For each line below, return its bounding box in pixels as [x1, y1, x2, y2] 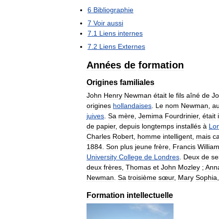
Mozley [178, 163, 200, 171]
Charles [87, 132, 110, 140]
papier [96, 122, 115, 130]
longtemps [142, 122, 174, 130]
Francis [173, 142, 196, 151]
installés [176, 122, 201, 130]
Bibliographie [93, 5, 133, 14]
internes [118, 29, 143, 37]
